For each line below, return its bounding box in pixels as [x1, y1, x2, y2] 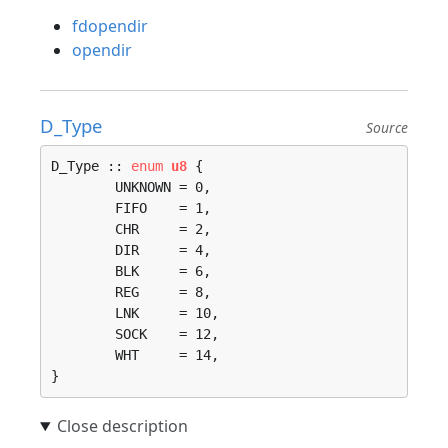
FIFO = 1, [51, 200, 115, 216]
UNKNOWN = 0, [51, 179, 115, 195]
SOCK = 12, [51, 326, 115, 342]
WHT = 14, [51, 347, 115, 363]
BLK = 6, [51, 263, 115, 279]
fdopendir [72, 15, 148, 37]
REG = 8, [51, 284, 115, 300]
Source [366, 118, 408, 137]
